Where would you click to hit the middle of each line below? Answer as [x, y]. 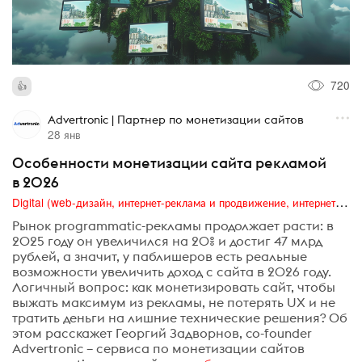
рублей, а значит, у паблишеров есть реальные [160, 256]
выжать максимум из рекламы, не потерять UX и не [174, 302]
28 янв [64, 135]
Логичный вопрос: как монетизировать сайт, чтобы [174, 286]
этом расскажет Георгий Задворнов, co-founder [162, 333]
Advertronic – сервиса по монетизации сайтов [158, 348]
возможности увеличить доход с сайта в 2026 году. [172, 271]
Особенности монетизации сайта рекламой [169, 163]
